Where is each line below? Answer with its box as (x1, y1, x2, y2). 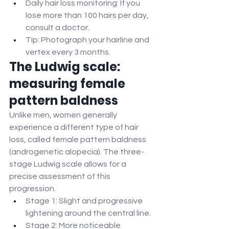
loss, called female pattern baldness (9, 135, 148, 144)
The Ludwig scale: (9, 58, 123, 76)
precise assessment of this (9, 172, 112, 181)
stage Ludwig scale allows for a (9, 160, 128, 169)
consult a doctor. (26, 24, 89, 32)
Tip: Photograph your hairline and (26, 36, 151, 44)
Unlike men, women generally (9, 111, 119, 120)
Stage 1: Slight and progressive (26, 197, 144, 205)
